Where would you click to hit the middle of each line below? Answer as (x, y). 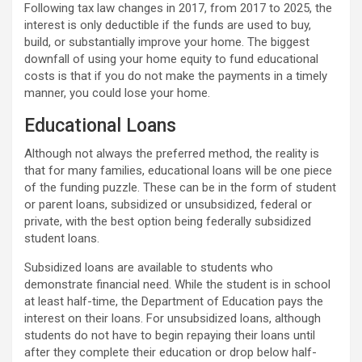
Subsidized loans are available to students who (149, 267)
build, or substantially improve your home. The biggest (167, 42)
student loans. (62, 238)
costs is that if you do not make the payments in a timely (176, 76)
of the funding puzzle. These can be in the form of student (180, 187)
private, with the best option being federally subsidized (168, 221)
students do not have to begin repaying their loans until (170, 335)
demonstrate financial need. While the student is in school (177, 284)
